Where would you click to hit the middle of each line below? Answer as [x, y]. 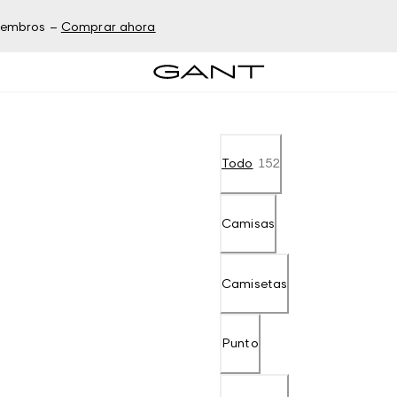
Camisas [248, 222]
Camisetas [255, 283]
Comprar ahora [108, 26]
